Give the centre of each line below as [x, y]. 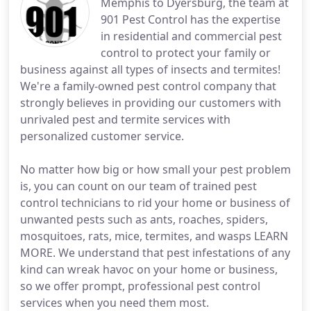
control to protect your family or [186, 53]
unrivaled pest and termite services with [125, 119]
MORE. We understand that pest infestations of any [155, 253]
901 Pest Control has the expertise [191, 19]
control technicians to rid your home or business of [155, 203]
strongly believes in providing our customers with [151, 103]
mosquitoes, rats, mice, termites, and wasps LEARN [154, 236]
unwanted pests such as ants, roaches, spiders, [144, 219]
